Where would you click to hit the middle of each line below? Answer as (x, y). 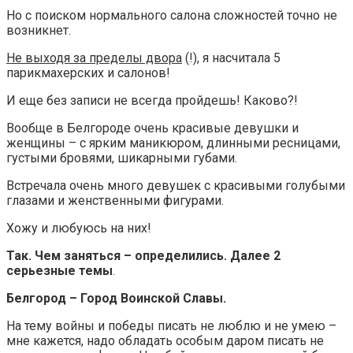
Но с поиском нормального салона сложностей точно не (172, 15)
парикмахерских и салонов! (88, 72)
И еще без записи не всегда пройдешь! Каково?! (152, 100)
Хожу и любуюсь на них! (79, 228)
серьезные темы (59, 270)
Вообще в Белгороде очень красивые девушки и (152, 128)
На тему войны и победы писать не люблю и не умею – (171, 325)
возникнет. (39, 30)
